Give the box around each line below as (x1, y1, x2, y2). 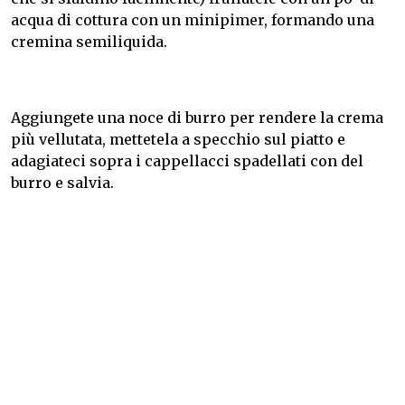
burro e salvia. (11, 174, 114, 193)
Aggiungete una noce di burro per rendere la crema (11, 108, 383, 127)
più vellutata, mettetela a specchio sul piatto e (11, 130, 345, 149)
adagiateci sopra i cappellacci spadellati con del (11, 152, 363, 171)
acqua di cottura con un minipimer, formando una (11, 11, 374, 30)
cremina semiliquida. (11, 33, 167, 52)
